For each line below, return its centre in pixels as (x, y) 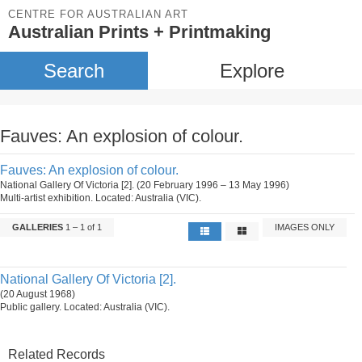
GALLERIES (38, 227)
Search (74, 71)
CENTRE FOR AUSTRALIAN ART (98, 14)
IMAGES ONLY (305, 227)
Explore (252, 71)
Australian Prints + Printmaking (139, 32)
